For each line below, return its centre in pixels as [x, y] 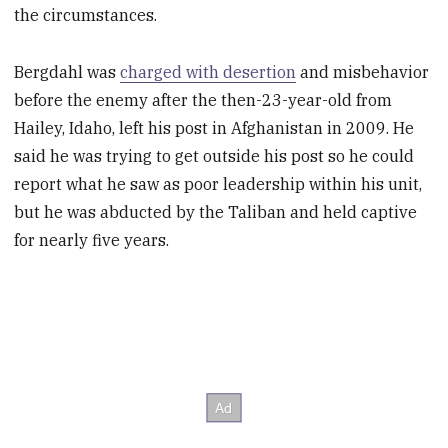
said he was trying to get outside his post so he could [214, 156]
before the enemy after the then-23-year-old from [203, 100]
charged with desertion [208, 72]
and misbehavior [363, 72]
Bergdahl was [67, 72]
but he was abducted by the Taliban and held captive [216, 212]
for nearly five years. [92, 240]
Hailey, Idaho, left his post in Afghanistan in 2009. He [214, 128]
